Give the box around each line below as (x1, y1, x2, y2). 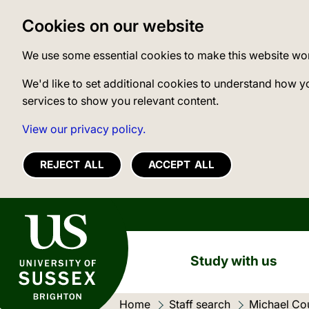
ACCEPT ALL (148, 158, 215, 172)
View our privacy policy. (22, 122, 146, 136)
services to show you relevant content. (22, 94, 219, 108)
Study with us (190, 252, 277, 269)
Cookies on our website (22, 16, 204, 36)
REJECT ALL (40, 158, 104, 172)
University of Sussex (6, 208, 92, 219)
